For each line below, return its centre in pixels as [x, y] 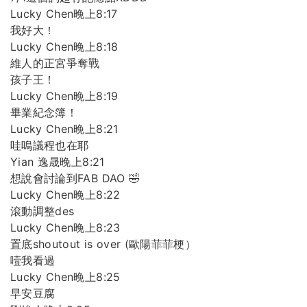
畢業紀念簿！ [44, 113]
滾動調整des [42, 211]
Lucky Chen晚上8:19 [64, 96]
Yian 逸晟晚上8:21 [58, 162]
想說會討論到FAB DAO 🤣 [75, 179]
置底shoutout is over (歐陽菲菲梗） [103, 244]
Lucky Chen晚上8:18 [64, 47]
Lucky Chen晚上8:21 [64, 129]
